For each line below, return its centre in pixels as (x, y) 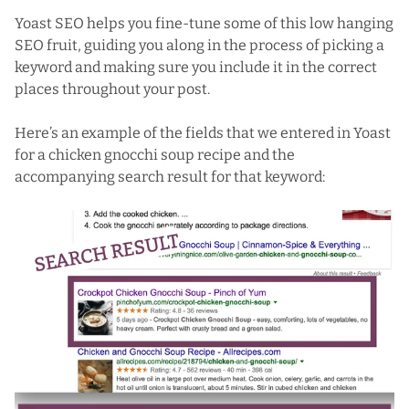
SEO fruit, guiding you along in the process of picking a (199, 46)
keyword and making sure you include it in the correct (196, 68)
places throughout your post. (112, 89)
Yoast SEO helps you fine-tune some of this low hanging (204, 24)
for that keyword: (267, 177)
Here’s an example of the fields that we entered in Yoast (203, 133)
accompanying (66, 177)
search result (163, 177)
